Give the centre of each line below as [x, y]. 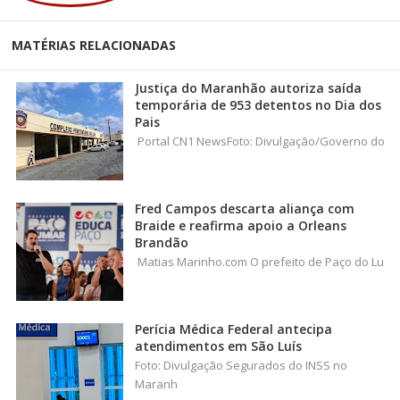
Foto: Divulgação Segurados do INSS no [241, 365]
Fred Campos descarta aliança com [245, 208]
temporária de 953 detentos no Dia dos [258, 104]
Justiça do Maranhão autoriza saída [248, 87]
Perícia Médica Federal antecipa [233, 329]
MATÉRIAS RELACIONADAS [94, 45]
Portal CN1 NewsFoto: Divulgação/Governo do [260, 141]
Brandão [162, 242]
